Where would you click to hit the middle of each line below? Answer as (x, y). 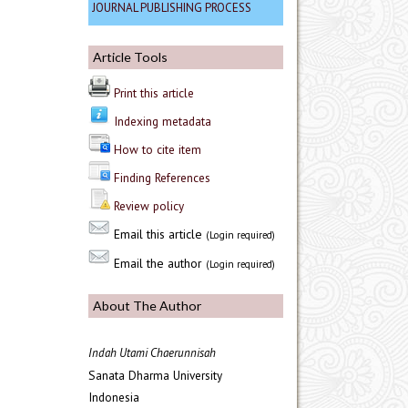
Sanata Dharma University (155, 376)
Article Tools (130, 56)
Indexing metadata (163, 121)
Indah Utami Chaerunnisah (152, 353)
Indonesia (114, 398)
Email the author (158, 263)
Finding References (162, 177)
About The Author (147, 305)
